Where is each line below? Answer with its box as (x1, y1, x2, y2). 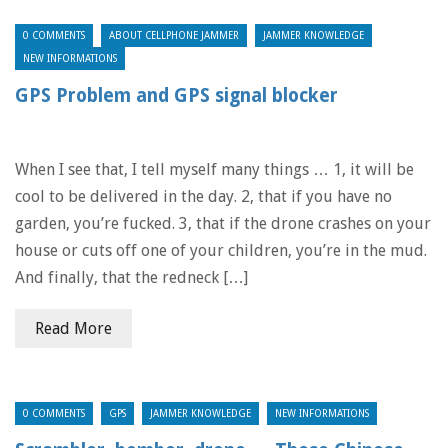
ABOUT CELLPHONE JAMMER (109, 30, 239, 41)
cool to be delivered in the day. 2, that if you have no (15, 187, 392, 206)
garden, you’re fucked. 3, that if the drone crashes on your (15, 214, 431, 233)
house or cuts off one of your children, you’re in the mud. (15, 241, 427, 260)
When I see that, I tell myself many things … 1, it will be (15, 160, 414, 179)
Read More (35, 319, 112, 338)
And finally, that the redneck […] (15, 268, 248, 287)
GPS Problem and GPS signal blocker (15, 85, 338, 106)
